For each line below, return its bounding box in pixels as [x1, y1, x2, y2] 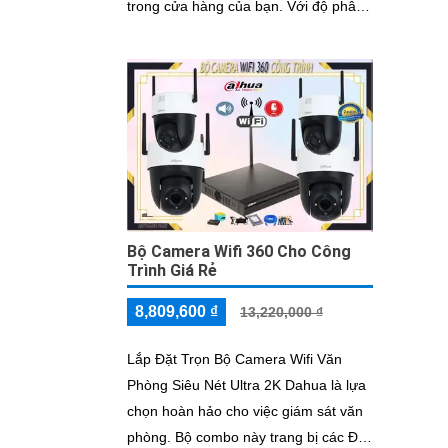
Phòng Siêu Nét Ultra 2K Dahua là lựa [127, 376, 366, 393]
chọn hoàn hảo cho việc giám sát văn [127, 402, 363, 419]
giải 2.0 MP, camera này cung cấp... [127, 24, 353, 41]
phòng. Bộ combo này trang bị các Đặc [127, 428, 175, 445]
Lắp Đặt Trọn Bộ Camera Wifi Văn [127, 350, 342, 367]
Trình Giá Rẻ [127, 260, 217, 280]
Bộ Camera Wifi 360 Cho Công [127, 241, 351, 261]
